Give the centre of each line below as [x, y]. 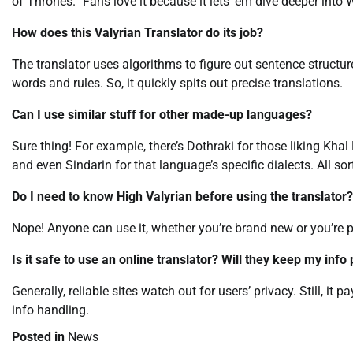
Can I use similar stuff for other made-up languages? [162, 114]
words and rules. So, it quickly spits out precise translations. [177, 83]
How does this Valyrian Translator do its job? [137, 32]
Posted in [40, 336]
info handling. [50, 310]
